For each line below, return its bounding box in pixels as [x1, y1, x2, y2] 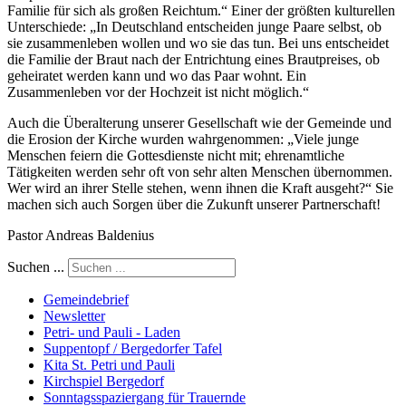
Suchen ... [7, 259, 64, 275]
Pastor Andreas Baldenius [7, 227, 154, 244]
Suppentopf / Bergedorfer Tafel [43, 341, 222, 357]
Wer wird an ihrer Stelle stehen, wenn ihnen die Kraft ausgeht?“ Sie [7, 180, 393, 197]
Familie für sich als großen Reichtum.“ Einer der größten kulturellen [7, 3, 395, 19]
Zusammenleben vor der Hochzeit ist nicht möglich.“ [7, 84, 309, 101]
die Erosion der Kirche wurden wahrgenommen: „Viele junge [7, 131, 359, 148]
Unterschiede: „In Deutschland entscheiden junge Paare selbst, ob [7, 19, 382, 35]
